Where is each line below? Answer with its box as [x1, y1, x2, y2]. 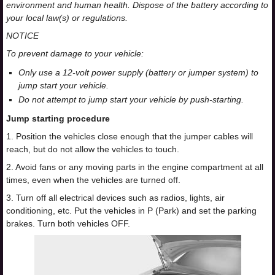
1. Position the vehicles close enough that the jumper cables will [6, 131, 253, 141]
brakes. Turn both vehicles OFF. [6, 219, 130, 228]
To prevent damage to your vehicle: [6, 48, 144, 58]
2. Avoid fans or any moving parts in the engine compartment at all [6, 162, 263, 172]
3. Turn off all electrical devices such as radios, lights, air [6, 193, 225, 203]
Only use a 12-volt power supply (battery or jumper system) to [18, 68, 258, 77]
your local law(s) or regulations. [6, 13, 128, 23]
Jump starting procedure [6, 114, 110, 123]
